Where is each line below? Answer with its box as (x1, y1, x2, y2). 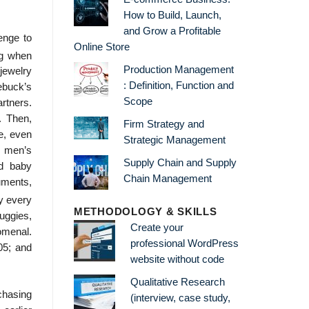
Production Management (123, 63, 234, 75)
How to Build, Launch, (123, 9, 221, 21)
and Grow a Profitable (123, 25, 221, 37)
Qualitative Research (130, 277, 225, 288)
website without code (130, 254, 224, 266)
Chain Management (123, 172, 212, 184)
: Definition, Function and (123, 79, 234, 91)
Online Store (74, 41, 130, 52)
